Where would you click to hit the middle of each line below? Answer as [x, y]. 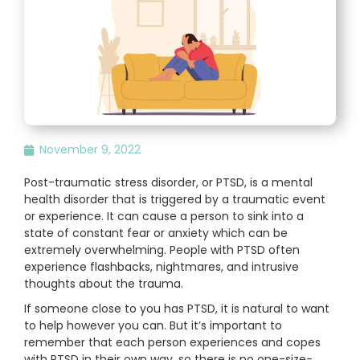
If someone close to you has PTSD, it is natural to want [177, 309]
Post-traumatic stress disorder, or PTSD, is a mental [168, 183]
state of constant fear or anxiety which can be [156, 233]
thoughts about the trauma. [104, 284]
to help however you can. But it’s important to [153, 326]
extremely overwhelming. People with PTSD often [162, 250]
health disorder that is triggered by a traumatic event [175, 200]
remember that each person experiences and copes [172, 343]
